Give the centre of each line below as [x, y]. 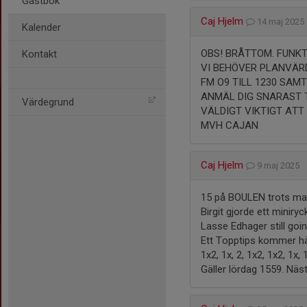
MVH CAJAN [230, 125]
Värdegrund [48, 102]
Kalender [41, 27]
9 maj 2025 [279, 165]
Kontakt [39, 54]
